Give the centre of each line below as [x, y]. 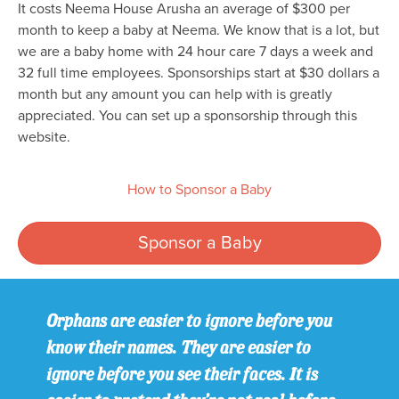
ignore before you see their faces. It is [182, 374]
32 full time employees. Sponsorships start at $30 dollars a [199, 73]
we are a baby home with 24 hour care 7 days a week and [195, 52]
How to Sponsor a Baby [199, 190]
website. [44, 138]
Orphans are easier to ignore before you [189, 321]
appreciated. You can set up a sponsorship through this [187, 116]
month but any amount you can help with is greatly [175, 95]
